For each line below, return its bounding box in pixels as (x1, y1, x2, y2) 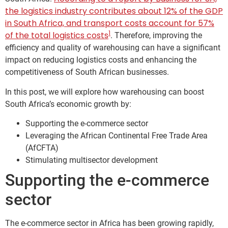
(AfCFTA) (25, 143, 59, 153)
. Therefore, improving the (110, 31, 202, 41)
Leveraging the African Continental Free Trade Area (25, 131, 208, 141)
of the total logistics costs (5, 30, 108, 42)
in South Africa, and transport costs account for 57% (5, 17, 214, 30)
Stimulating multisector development (25, 155, 158, 165)
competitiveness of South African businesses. (5, 67, 169, 77)
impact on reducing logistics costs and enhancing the (5, 55, 196, 65)
